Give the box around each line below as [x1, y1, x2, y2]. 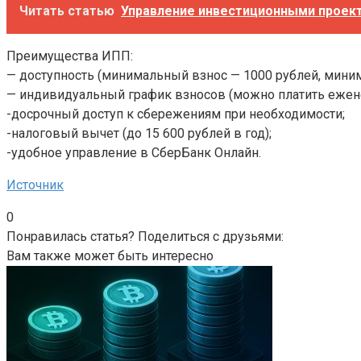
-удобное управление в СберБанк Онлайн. [6, 144, 261, 160]
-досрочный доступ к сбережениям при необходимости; [6, 106, 345, 122]
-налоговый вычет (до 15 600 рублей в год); [6, 125, 272, 141]
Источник [6, 176, 64, 193]
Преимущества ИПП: [6, 48, 133, 64]
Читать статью [19, 2, 114, 19]
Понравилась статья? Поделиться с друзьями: [6, 228, 284, 244]
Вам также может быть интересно [6, 247, 214, 263]
